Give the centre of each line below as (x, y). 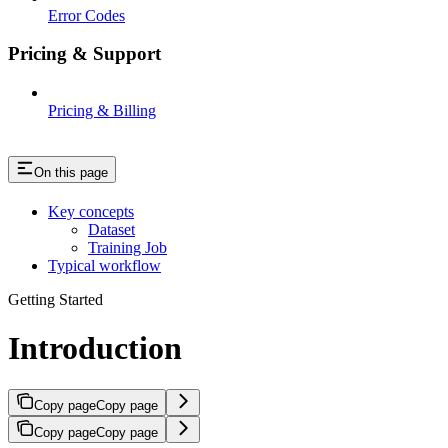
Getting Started (55, 299)
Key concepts (91, 211)
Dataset (111, 229)
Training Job (127, 247)
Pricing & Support (84, 54)
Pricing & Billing (102, 111)
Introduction (95, 348)
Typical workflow (104, 265)
